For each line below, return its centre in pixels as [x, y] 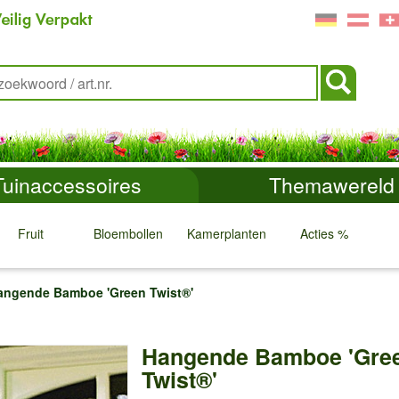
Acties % [324, 233]
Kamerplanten [226, 233]
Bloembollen [128, 233]
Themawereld [331, 185]
